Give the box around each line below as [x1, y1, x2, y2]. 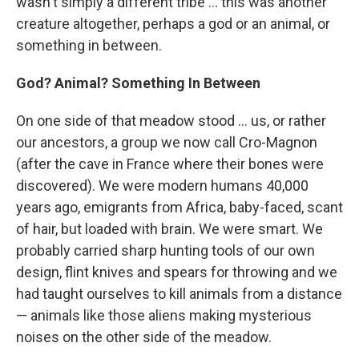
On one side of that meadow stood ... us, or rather [16, 111, 326, 129]
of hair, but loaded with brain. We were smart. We [16, 220, 323, 237]
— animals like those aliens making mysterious [16, 306, 312, 324]
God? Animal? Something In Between [16, 74, 260, 91]
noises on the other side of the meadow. [16, 328, 272, 345]
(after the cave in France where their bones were [16, 155, 324, 172]
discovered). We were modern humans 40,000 [16, 176, 309, 194]
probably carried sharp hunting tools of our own [16, 241, 315, 259]
